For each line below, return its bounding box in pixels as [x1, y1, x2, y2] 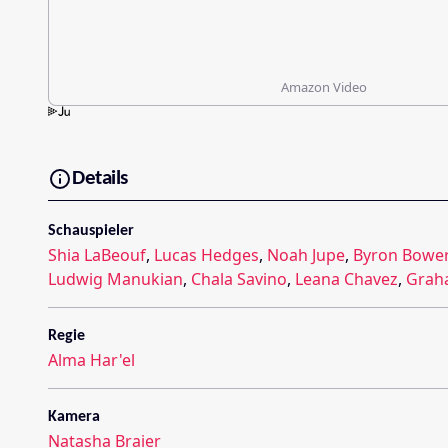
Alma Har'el [48, 348, 135, 371]
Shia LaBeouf [48, 243, 146, 266]
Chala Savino [191, 267, 287, 290]
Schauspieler [48, 222, 134, 239]
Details [72, 168, 128, 190]
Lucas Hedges [154, 243, 259, 266]
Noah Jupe [267, 243, 345, 266]
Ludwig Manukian [48, 267, 183, 290]
